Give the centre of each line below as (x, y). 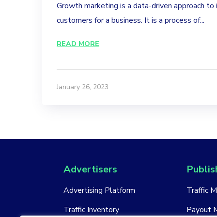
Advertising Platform (99, 190)
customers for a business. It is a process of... (131, 20)
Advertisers (90, 169)
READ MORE (78, 44)
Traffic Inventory (91, 209)
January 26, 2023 (83, 87)
